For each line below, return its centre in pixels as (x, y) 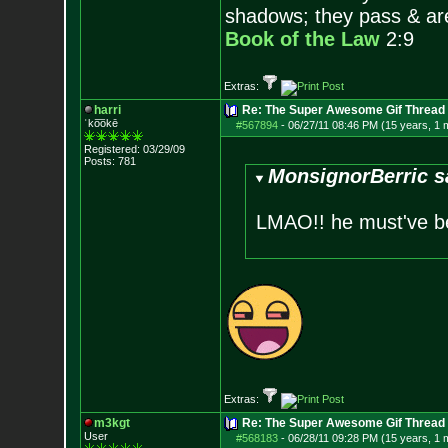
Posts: (99, 161)
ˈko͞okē (100, 123)
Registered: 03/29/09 (134, 149)
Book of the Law (302, 39)
